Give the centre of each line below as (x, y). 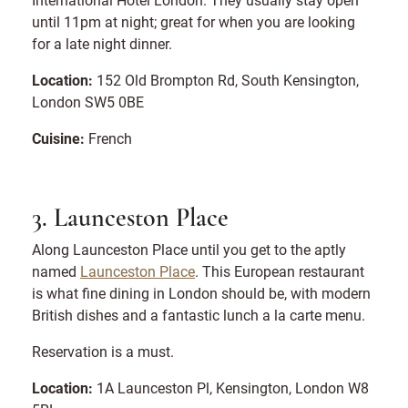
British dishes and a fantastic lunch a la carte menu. (202, 314)
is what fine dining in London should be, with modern (201, 292)
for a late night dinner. (106, 43)
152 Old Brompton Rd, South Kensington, (226, 79)
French (112, 138)
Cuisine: (58, 138)
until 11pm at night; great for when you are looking (194, 21)
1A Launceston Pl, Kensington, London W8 (231, 387)
